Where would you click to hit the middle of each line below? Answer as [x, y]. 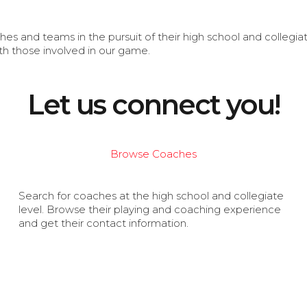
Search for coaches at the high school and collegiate [151, 196]
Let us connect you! [153, 105]
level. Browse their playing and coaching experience [150, 210]
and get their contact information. [104, 223]
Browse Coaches [153, 154]
